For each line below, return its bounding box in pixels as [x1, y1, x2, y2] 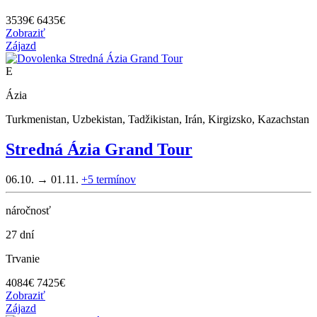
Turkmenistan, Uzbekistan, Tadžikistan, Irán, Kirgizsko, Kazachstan [6, 113, 309, 126]
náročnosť [6, 204, 51, 217]
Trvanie [6, 253, 40, 265]
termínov [96, 173, 136, 186]
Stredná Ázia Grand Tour [6, 140, 192, 159]
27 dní [6, 229, 34, 241]
